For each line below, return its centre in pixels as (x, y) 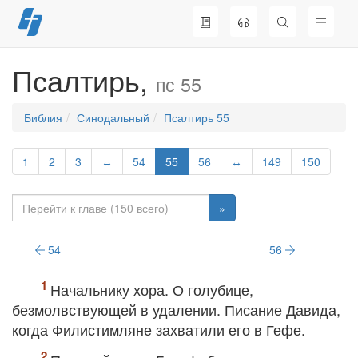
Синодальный (113, 117)
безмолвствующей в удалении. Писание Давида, (176, 309)
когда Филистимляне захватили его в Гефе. (159, 329)
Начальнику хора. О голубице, (152, 289)
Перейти (50, 24)
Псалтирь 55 (197, 117)
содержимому (64, 56)
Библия (43, 117)
